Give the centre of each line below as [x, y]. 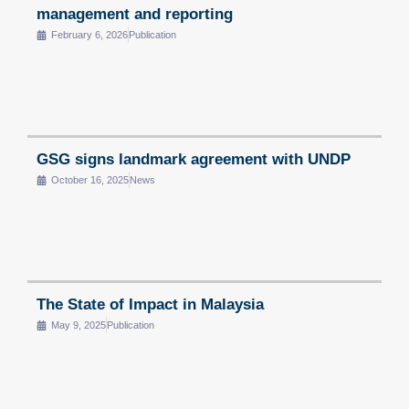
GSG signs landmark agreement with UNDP [194, 160]
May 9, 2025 [79, 325]
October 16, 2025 [90, 180]
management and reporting [135, 15]
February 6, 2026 [89, 35]
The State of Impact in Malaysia [150, 305]
